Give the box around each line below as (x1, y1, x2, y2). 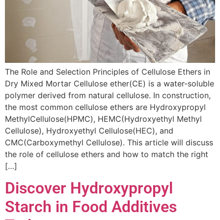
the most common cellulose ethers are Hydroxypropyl (5, 102, 206, 112)
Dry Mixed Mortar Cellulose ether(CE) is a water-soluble (5, 78, 214, 88)
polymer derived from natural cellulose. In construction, (5, 90, 211, 100)
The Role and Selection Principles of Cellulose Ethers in (5, 66, 210, 77)
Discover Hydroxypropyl (5, 179, 173, 198)
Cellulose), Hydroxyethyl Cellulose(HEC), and (5, 125, 173, 136)
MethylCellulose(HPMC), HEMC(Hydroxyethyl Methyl (5, 113, 202, 124)
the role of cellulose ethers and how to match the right (5, 149, 208, 159)
